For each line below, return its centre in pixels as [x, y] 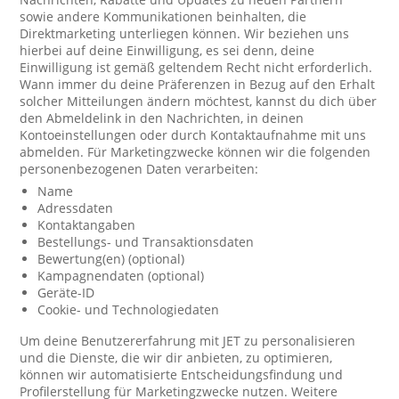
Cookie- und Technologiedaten [129, 309]
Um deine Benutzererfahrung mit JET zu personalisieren [188, 341]
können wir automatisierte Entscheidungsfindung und [182, 375]
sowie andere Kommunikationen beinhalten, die [163, 16]
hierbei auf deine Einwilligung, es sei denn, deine [167, 50]
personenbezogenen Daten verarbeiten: [139, 169]
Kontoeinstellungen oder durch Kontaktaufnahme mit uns [193, 135]
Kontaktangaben [87, 225]
